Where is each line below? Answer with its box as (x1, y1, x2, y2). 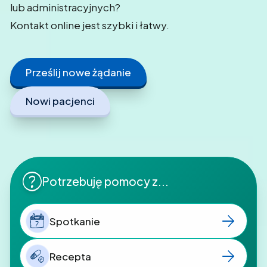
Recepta (49, 249, 91, 263)
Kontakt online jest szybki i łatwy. (10, 18, 169, 32)
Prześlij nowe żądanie (26, 66, 131, 79)
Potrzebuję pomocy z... (42, 174, 169, 189)
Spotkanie (49, 214, 100, 228)
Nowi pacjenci (26, 94, 95, 107)
